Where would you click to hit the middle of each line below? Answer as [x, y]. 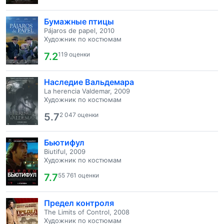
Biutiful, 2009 [65, 151]
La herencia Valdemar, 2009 [87, 91]
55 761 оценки [78, 175]
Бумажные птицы [79, 21]
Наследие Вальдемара [89, 82]
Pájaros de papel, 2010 [79, 30]
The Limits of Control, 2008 [87, 212]
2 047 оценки [79, 115]
